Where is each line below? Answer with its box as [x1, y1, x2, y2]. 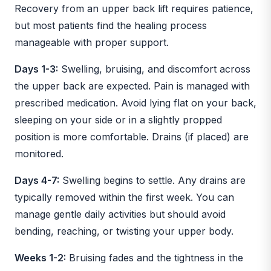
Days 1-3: [15, 62, 58, 75]
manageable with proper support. [15, 36, 169, 48]
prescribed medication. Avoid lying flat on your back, [15, 96, 256, 109]
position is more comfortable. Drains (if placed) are [15, 130, 249, 143]
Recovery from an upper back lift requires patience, [15, 2, 253, 15]
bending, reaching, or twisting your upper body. [15, 224, 233, 237]
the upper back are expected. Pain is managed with [15, 79, 250, 92]
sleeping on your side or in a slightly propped [15, 113, 222, 126]
